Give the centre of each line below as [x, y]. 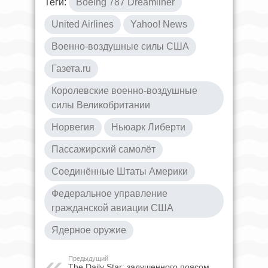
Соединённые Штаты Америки [120, 171]
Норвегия [73, 127]
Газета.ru [71, 68]
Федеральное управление [109, 193]
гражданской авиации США [112, 208]
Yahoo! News [159, 24]
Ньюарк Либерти [148, 127]
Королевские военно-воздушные [124, 90]
